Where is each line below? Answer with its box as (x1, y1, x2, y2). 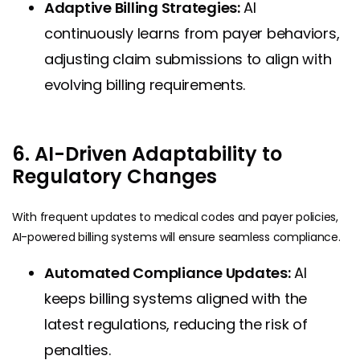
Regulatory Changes (12, 162, 217, 190)
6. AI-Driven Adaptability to (12, 140, 282, 167)
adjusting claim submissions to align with (44, 48, 332, 69)
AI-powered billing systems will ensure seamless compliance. (12, 228, 341, 245)
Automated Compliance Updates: (44, 262, 291, 283)
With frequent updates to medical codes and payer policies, (12, 208, 338, 225)
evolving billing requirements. (44, 74, 246, 95)
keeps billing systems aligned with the (44, 288, 308, 309)
